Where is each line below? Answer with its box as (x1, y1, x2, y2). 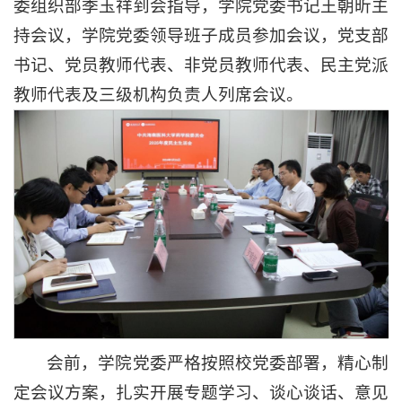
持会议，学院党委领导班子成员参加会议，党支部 (13, 26, 389, 45)
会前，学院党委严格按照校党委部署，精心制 (47, 354, 389, 373)
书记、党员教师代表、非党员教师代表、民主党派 (13, 56, 389, 74)
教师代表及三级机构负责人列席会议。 (13, 85, 303, 104)
